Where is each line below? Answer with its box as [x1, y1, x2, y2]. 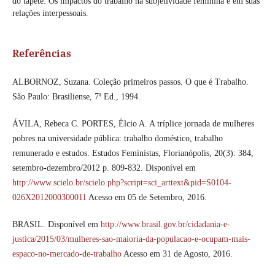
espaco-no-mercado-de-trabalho [12, 249, 122, 259]
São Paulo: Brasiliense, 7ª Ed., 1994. [12, 92, 141, 102]
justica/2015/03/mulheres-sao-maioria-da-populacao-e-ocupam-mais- [12, 234, 250, 244]
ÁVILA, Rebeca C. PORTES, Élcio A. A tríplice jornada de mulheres [12, 119, 254, 129]
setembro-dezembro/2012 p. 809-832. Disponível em [12, 163, 196, 173]
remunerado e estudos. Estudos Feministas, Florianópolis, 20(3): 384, [12, 149, 254, 158]
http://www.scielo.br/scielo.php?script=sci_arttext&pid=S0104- [12, 178, 231, 188]
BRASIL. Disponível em [12, 220, 101, 230]
